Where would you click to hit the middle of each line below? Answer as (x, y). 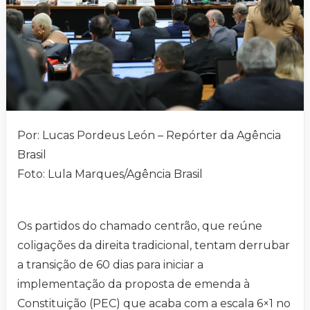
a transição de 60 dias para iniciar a (110, 265)
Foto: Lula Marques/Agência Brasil (110, 174)
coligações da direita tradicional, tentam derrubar (154, 246)
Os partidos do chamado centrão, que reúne (140, 226)
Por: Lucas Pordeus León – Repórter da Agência (149, 136)
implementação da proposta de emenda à (134, 284)
